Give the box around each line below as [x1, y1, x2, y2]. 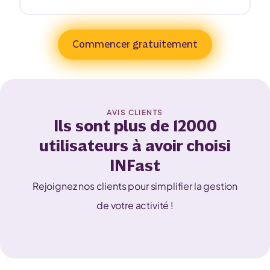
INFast [110, 158, 160, 175]
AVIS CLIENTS [107, 108, 163, 117]
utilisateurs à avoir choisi [39, 138, 231, 155]
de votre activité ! [96, 199, 174, 212]
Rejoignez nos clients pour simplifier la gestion [32, 180, 238, 192]
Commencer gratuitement [72, 39, 198, 50]
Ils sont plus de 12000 [53, 118, 217, 135]
